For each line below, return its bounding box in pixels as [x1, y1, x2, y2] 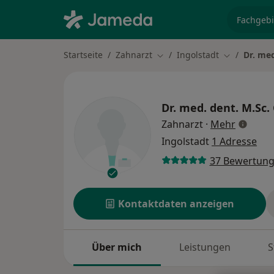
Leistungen [179, 240, 231, 254]
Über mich [92, 240, 143, 254]
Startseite [64, 49, 103, 61]
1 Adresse [212, 135, 257, 149]
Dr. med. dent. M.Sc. [161, 100, 270, 116]
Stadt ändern [156, 49, 210, 61]
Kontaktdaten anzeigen [118, 197, 235, 211]
